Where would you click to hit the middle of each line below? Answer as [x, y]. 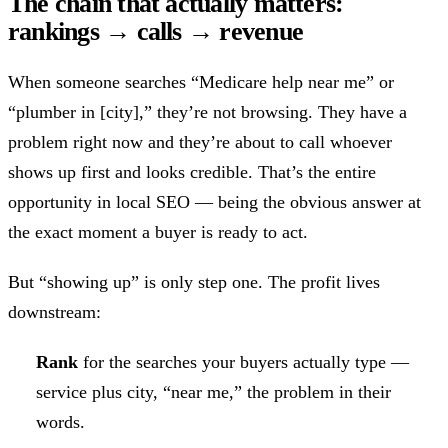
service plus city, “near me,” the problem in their [213, 392]
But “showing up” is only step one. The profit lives [194, 282]
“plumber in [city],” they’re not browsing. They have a [207, 112]
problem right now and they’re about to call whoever [200, 142]
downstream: [54, 312]
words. [60, 422]
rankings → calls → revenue [156, 31]
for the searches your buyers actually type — [243, 362]
